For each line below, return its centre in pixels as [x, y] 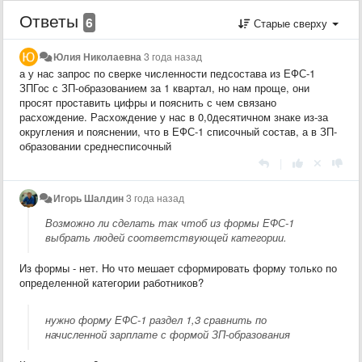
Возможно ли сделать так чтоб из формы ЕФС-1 [170, 222]
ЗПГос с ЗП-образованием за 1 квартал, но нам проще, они [164, 87]
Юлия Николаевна [98, 56]
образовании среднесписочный [95, 145]
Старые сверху [290, 23]
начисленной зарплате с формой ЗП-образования [168, 334]
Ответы [51, 20]
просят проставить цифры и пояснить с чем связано [148, 102]
